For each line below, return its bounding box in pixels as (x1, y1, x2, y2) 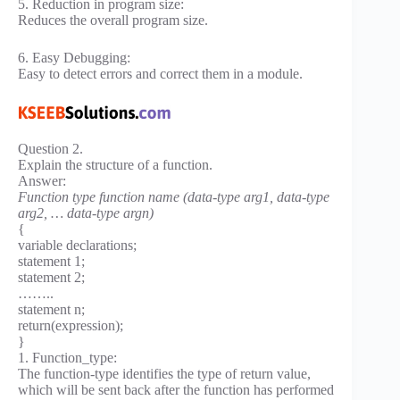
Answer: (18, 173, 66, 189)
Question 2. (18, 141, 83, 157)
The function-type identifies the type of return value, (18, 366, 311, 382)
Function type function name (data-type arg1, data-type (18, 189, 329, 205)
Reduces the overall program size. (18, 12, 208, 28)
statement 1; (18, 254, 85, 270)
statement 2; (18, 270, 85, 286)
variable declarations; (18, 237, 137, 254)
